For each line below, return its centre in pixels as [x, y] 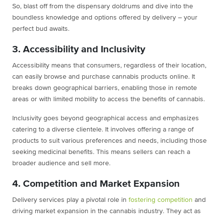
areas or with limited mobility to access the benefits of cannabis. [109, 99]
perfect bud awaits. [41, 29]
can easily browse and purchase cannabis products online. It [104, 77]
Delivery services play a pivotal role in [70, 200]
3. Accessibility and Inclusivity [79, 50]
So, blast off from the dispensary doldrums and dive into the [103, 7]
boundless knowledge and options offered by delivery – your [105, 18]
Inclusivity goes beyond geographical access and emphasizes [106, 119]
